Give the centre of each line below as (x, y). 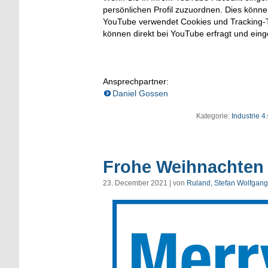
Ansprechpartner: (136, 82)
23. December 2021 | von (145, 183)
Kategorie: (214, 116)
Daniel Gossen (140, 94)
